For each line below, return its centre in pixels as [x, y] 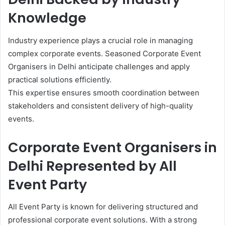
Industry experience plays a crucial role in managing [100, 40]
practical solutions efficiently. [60, 79]
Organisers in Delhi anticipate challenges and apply [99, 66]
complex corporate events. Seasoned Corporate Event [104, 53]
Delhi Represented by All [92, 166]
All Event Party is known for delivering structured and [103, 207]
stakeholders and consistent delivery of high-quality [100, 105]
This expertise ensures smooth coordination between [104, 92]
